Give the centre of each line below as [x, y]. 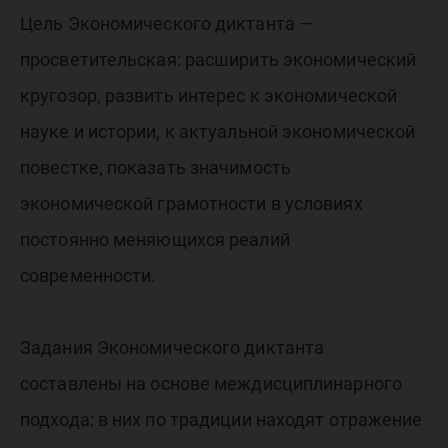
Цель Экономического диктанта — [167, 23]
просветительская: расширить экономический [218, 59]
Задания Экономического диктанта [172, 347]
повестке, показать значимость [155, 167]
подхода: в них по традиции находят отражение [221, 419]
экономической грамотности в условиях [191, 203]
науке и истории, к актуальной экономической [218, 131]
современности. [88, 275]
